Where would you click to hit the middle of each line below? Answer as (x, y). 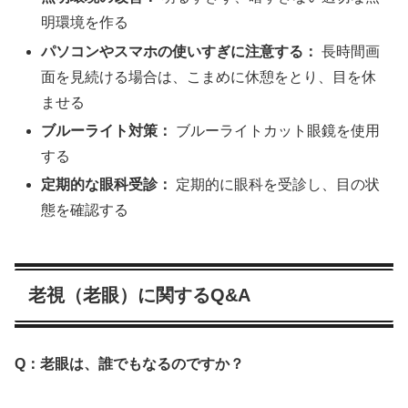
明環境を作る (85, 23)
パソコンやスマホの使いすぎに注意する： (180, 51)
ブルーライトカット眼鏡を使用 (276, 130)
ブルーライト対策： (107, 130)
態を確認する (85, 209)
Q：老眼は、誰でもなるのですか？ (129, 364)
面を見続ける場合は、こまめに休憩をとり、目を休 (209, 76)
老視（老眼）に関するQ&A (139, 295)
